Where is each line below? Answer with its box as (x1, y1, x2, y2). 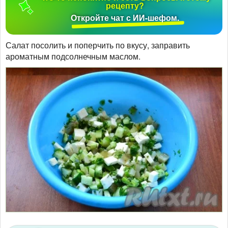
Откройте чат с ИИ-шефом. (71, 11, 180, 23)
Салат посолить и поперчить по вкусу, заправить (6, 39, 190, 51)
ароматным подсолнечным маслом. (6, 50, 140, 62)
